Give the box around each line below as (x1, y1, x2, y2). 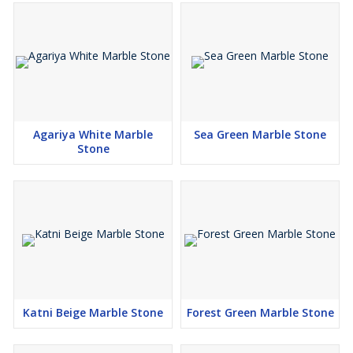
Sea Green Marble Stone (194, 127, 326, 142)
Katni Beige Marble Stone (23, 305, 163, 320)
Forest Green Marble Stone (186, 305, 334, 320)
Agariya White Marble (33, 127, 153, 142)
